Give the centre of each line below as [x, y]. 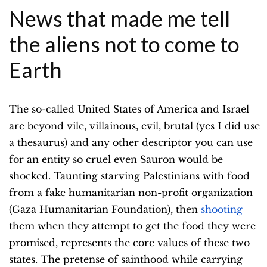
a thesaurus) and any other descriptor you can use [131, 143]
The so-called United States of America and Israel [129, 109]
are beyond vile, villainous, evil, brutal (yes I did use [134, 126]
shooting [222, 209]
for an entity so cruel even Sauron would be [116, 159]
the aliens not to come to [124, 44]
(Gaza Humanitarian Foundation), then [103, 209]
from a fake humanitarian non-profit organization [131, 193]
